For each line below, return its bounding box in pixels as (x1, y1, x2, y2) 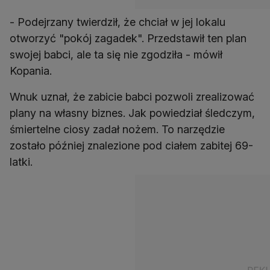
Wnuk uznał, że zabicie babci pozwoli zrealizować (10, 90, 254, 104)
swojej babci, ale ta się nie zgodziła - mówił (10, 48, 222, 61)
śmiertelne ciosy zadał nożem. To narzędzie (10, 123, 225, 136)
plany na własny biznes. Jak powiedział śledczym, (10, 107, 255, 120)
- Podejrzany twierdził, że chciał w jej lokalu (10, 16, 225, 29)
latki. (10, 155, 33, 169)
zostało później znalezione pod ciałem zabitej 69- (10, 139, 253, 152)
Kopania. (10, 64, 52, 78)
